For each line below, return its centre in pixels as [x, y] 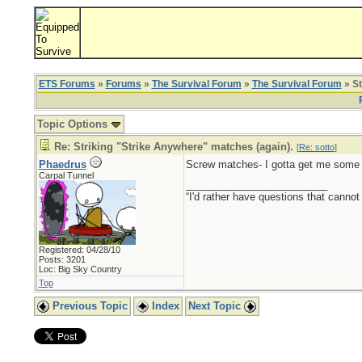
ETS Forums [67, 84]
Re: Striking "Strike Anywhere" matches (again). [173, 147]
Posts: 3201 [62, 259]
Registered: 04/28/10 [79, 250]
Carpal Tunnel [66, 175]
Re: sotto [316, 147]
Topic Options [74, 124]
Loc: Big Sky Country [80, 269]
